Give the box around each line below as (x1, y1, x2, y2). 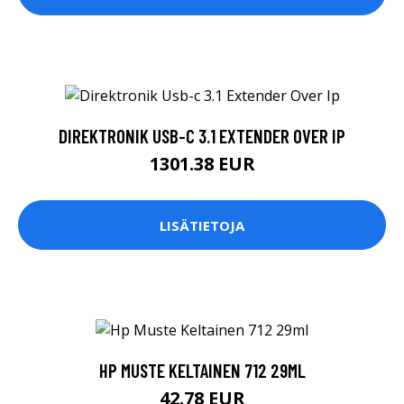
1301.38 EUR (149, 151, 255, 177)
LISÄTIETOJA (160, 216, 244, 234)
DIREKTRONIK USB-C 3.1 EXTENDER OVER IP (59, 124, 345, 148)
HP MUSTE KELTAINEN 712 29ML (98, 359, 306, 382)
